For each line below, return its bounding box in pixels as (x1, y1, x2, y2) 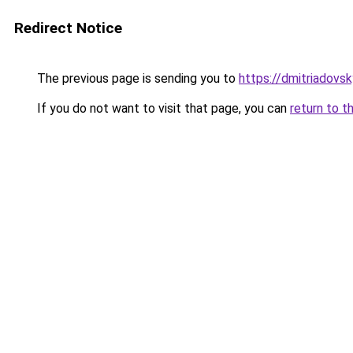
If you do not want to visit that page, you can (34, 101, 290, 116)
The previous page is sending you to (34, 71, 239, 86)
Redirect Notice (14, 19, 122, 37)
